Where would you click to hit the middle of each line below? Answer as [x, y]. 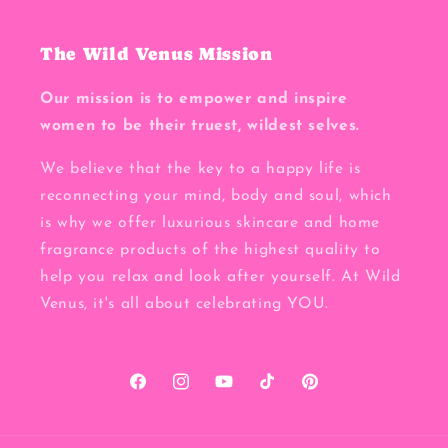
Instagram [206, 393]
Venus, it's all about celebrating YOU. [184, 303]
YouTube [244, 393]
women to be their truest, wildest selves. [200, 126]
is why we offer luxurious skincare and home [210, 222]
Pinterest [331, 393]
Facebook [161, 393]
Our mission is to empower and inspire [194, 99]
